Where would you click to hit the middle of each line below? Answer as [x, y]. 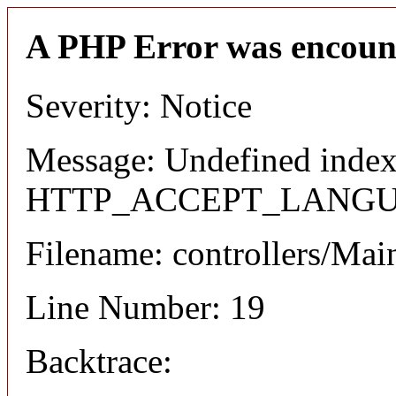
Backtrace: [99, 361]
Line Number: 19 [145, 307]
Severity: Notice [139, 105]
